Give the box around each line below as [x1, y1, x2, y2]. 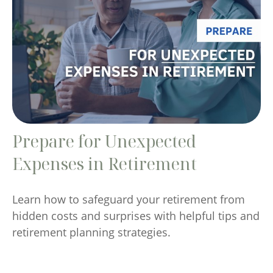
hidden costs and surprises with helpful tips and [12, 208, 260, 224]
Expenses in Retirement [12, 152, 197, 175]
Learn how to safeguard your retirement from [12, 192, 245, 207]
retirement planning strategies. [12, 225, 171, 240]
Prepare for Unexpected [12, 130, 196, 153]
